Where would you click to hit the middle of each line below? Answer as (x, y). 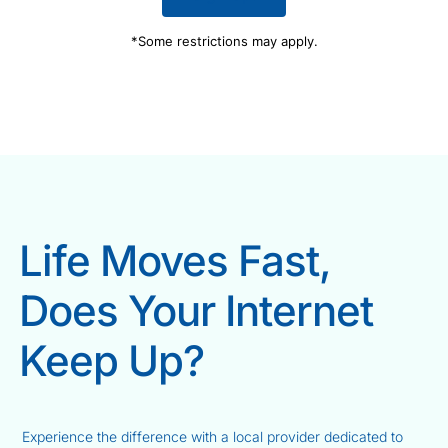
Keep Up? (112, 360)
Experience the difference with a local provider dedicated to (213, 436)
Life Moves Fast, (175, 260)
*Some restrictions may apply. (224, 40)
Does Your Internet (196, 310)
